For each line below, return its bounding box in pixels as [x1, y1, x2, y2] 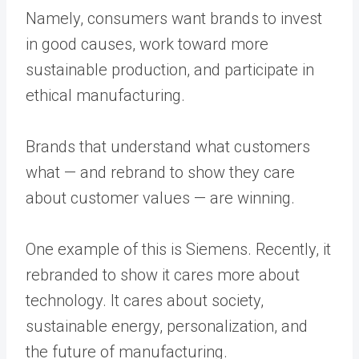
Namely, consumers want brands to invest [26, 9, 322, 28]
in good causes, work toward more [26, 34, 268, 54]
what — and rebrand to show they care [26, 163, 295, 182]
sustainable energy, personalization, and [26, 317, 308, 336]
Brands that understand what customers [26, 137, 310, 156]
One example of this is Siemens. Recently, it [26, 240, 331, 259]
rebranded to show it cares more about [26, 265, 300, 284]
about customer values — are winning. [26, 188, 295, 208]
